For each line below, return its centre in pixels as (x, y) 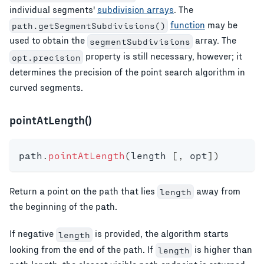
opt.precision (46, 57)
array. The (214, 40)
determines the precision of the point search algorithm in (127, 71)
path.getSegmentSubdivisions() (88, 26)
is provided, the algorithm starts (160, 233)
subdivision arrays (136, 9)
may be (221, 24)
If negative (33, 233)
